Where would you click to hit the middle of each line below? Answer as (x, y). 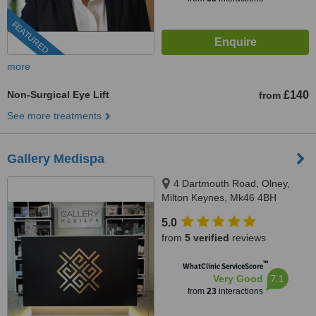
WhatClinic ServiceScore (223, 266)
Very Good (238, 279)
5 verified (207, 238)
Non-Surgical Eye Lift (58, 95)
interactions (239, 291)
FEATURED (30, 38)
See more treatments (54, 116)
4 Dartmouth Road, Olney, (232, 183)
